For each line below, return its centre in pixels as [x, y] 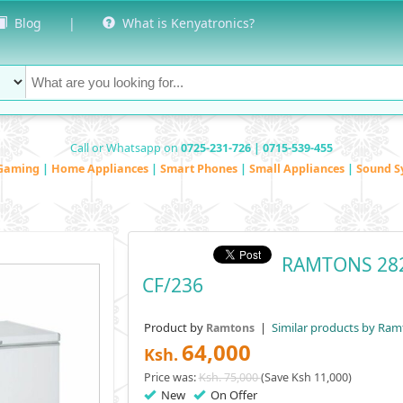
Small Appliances [298, 168]
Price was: [171, 377]
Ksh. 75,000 [229, 377]
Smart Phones [200, 168]
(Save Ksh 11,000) [306, 377]
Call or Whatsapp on [125, 148]
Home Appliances [101, 168]
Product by [175, 327]
